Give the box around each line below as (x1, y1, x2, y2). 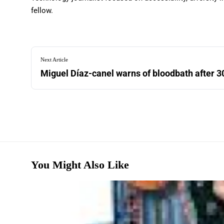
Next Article (40, 56, 68, 63)
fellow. (31, 6, 53, 15)
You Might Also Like (31, 158, 129, 171)
